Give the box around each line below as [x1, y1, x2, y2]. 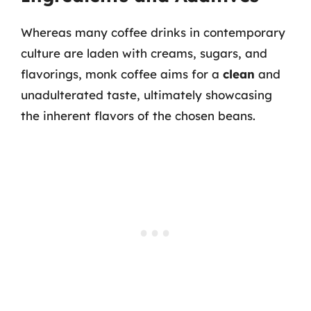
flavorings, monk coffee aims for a [21, 67, 223, 81]
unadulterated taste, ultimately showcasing [21, 87, 272, 102]
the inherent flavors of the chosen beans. [21, 108, 255, 123]
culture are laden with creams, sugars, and [21, 46, 267, 60]
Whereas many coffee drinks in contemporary [21, 25, 285, 40]
